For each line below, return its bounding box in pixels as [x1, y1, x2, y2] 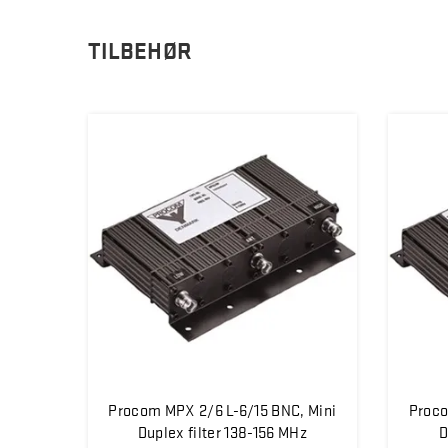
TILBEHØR [88, 35, 193, 65]
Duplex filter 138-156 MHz [137, 419, 307, 442]
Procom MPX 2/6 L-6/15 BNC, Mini [108, 397, 337, 420]
